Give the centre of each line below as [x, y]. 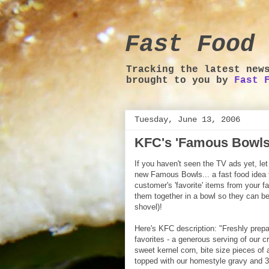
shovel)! [148, 207]
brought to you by [180, 80]
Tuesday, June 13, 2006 [187, 119]
